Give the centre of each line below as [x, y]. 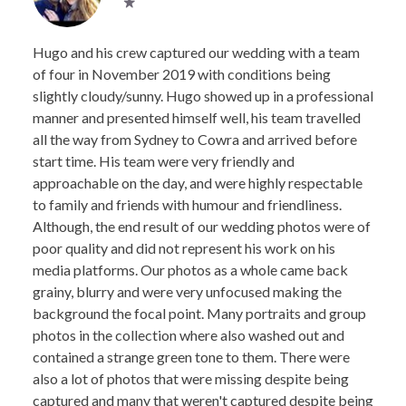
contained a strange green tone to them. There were [191, 357]
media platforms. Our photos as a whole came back [190, 270]
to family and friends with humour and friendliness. [187, 204]
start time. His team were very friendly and [164, 161]
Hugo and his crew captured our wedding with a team [196, 52]
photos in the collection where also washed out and [188, 335]
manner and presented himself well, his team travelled [197, 117]
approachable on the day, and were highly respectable [198, 183]
